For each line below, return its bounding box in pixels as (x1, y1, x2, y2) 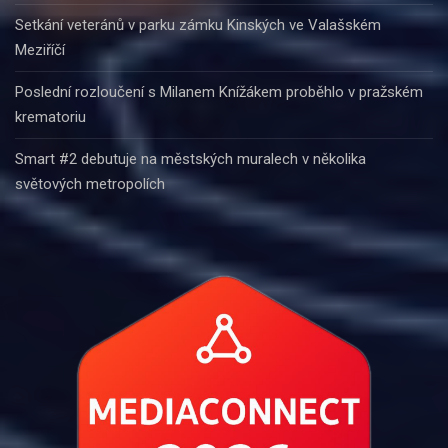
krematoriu (15, 108, 86, 127)
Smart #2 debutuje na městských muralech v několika (15, 150, 366, 169)
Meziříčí (15, 41, 65, 60)
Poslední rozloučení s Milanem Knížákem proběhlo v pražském (15, 83, 423, 102)
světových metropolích (15, 175, 165, 194)
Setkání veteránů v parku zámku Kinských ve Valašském (15, 16, 381, 35)
